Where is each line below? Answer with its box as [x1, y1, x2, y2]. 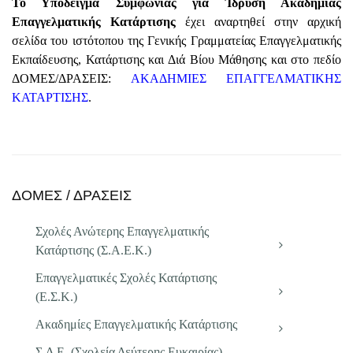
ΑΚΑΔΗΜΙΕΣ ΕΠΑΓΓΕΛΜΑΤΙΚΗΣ [130, 72, 341, 85]
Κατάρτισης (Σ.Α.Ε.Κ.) [35, 243, 151, 257]
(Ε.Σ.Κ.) [35, 290, 77, 303]
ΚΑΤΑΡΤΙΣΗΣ [12, 91, 88, 104]
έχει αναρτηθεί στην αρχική [176, 15, 341, 28]
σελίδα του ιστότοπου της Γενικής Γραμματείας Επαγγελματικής [12, 34, 341, 47]
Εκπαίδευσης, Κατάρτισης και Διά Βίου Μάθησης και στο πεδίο [12, 53, 341, 66]
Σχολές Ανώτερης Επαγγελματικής [35, 225, 209, 238]
